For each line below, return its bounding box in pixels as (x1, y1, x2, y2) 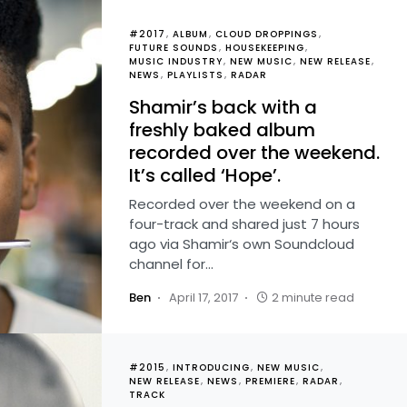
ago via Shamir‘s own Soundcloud (129, 234, 354, 253)
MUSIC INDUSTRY (129, 55, 223, 68)
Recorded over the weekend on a (129, 194, 355, 213)
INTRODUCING (173, 361, 250, 374)
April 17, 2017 (169, 289, 238, 306)
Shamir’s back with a (129, 94, 317, 120)
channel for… (129, 254, 213, 273)
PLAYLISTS (167, 68, 223, 82)
